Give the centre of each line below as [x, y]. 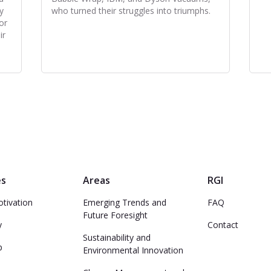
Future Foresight [115, 215]
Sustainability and [116, 237]
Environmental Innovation [133, 250]
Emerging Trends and [124, 202]
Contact [223, 225]
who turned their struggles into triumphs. [131, 11]
